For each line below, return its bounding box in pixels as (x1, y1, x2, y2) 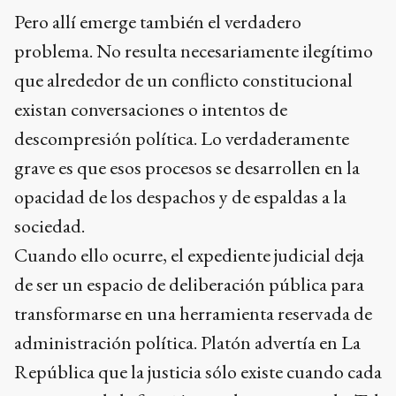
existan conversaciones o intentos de (14, 95, 287, 122)
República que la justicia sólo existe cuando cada (14, 358, 382, 385)
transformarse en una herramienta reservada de (14, 300, 372, 326)
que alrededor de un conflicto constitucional (14, 66, 353, 93)
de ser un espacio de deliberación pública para (14, 270, 364, 297)
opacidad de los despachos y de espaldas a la (14, 183, 346, 209)
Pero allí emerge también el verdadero (14, 8, 301, 34)
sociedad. (14, 212, 85, 239)
